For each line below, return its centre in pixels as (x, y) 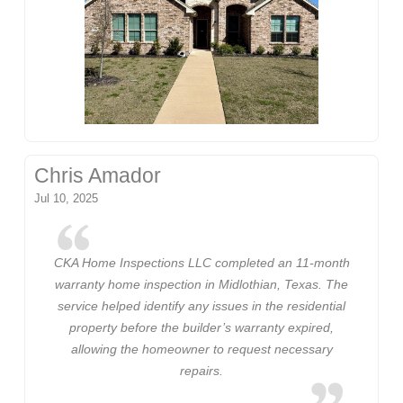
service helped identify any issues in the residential (201, 305)
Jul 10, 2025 (67, 199)
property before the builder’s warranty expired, (201, 327)
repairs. (201, 370)
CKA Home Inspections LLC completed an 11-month (201, 262)
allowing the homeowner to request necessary (201, 349)
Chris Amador (98, 176)
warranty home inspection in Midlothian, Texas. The (201, 284)
